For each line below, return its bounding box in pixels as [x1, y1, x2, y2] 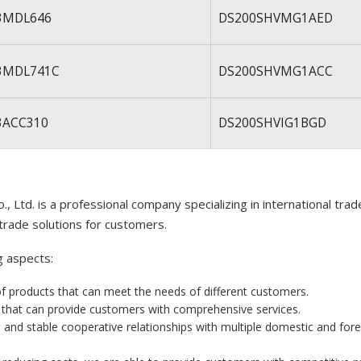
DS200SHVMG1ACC [218, 63, 333, 80]
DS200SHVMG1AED [218, 10, 333, 27]
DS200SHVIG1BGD [218, 114, 326, 131]
